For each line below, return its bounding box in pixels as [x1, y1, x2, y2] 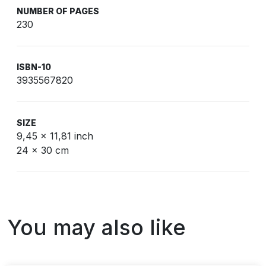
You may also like [7, 214, 186, 240]
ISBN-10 [17, 62, 51, 72]
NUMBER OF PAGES [17, 6, 99, 16]
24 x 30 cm [17, 144, 69, 156]
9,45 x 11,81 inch [17, 130, 93, 142]
